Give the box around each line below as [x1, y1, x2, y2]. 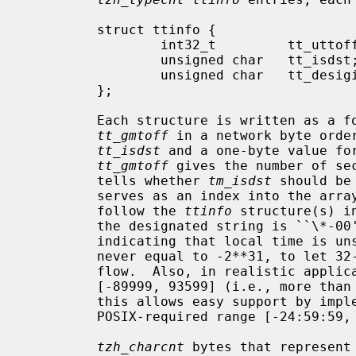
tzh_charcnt [97, 339, 184, 354]
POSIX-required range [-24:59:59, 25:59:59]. [25, 308, 97, 324]
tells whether [97, 172, 208, 188]
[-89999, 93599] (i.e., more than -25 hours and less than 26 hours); [25, 278, 97, 294]
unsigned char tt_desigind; [25, 67, 161, 83]
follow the [97, 203, 184, 219]
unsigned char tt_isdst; [25, 52, 161, 68]
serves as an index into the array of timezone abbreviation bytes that [25, 188, 97, 203]
